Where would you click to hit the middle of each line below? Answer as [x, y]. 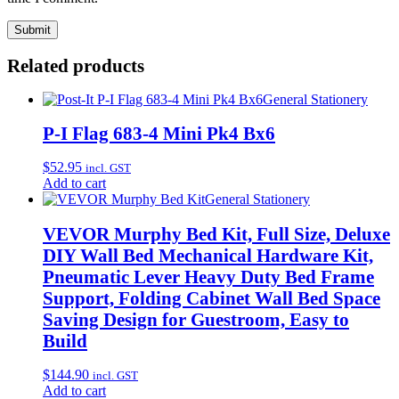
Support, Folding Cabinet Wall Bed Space [212, 297]
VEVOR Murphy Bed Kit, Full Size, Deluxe [216, 233]
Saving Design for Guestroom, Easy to [196, 319]
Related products [76, 65]
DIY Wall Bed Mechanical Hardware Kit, [208, 255]
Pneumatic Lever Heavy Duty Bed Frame [208, 276]
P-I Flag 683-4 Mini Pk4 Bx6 [159, 134]
